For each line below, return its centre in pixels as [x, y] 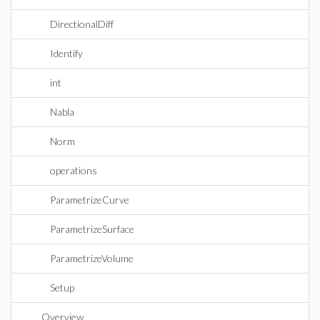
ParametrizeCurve [90, 200]
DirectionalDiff [82, 24]
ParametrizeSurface [92, 229]
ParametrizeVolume [92, 258]
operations [74, 170]
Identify [66, 53]
